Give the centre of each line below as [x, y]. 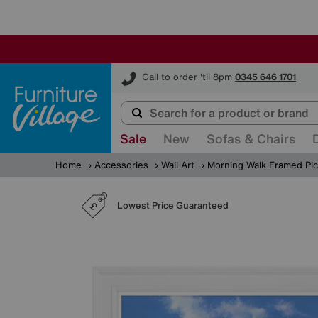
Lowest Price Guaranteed [173, 205]
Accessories [121, 165]
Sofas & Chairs [251, 138]
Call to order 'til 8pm [187, 77]
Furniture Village [148, 69]
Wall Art [178, 165]
